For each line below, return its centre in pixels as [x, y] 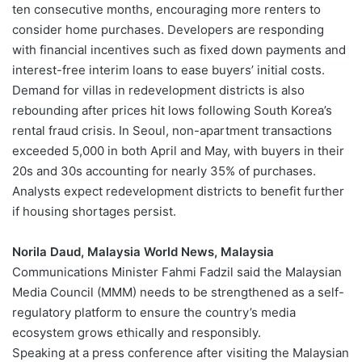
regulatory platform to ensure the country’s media [154, 313]
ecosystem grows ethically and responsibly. [137, 333]
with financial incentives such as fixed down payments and [179, 50]
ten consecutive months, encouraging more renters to [166, 10]
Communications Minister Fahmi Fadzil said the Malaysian [177, 272]
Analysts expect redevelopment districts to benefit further [178, 192]
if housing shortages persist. [94, 212]
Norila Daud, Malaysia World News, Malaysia [143, 252]
